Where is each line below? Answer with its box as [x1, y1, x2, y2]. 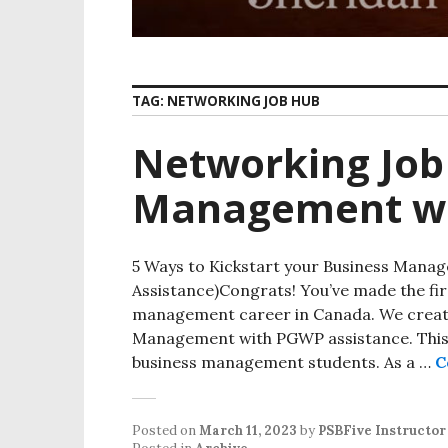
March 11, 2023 [199, 421, 297, 439]
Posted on [132, 421, 199, 439]
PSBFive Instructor [318, 421, 446, 439]
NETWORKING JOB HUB [167, 91, 320, 110]
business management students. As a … [132, 351, 435, 372]
